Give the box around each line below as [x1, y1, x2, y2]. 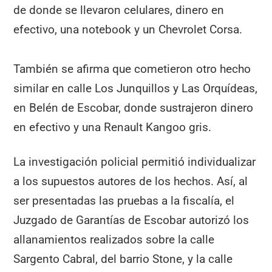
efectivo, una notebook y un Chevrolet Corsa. [13, 22, 243, 37]
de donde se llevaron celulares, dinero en [13, 3, 225, 18]
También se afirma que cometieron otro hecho [13, 61, 251, 76]
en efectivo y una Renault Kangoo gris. [13, 120, 212, 134]
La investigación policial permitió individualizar [13, 154, 256, 169]
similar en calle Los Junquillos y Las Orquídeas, [13, 81, 258, 95]
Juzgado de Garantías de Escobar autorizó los [13, 212, 250, 227]
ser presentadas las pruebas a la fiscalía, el [13, 193, 235, 208]
